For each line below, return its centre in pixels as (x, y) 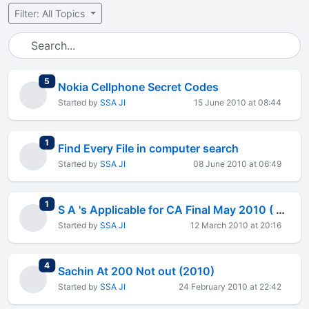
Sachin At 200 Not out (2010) (136, 271)
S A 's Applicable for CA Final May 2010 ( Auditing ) (280, 210)
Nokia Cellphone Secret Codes (138, 87)
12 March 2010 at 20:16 (236, 225)
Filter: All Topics (51, 13)
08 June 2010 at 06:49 (237, 164)
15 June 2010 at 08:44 (238, 102)
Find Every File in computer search (148, 148)
